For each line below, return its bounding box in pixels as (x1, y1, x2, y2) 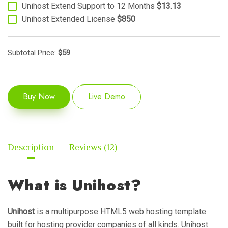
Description (8, 141, 54, 152)
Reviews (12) (69, 141, 117, 152)
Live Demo (88, 91, 125, 103)
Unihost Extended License (22, 14, 115, 24)
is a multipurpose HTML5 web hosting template (35, 206, 206, 216)
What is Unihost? (8, 174, 141, 196)
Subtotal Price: (8, 48, 58, 58)
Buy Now (23, 91, 55, 103)
